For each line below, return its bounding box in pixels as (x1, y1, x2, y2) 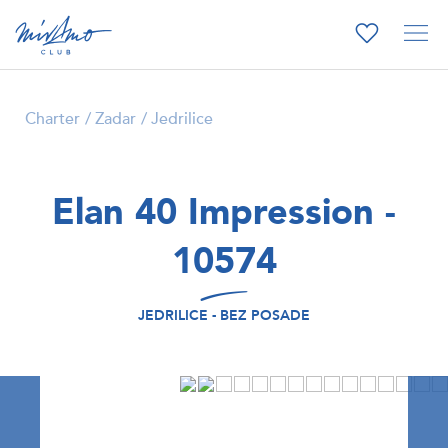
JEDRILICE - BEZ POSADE (138, 306, 310, 325)
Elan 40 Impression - (52, 188, 396, 237)
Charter (25, 108, 80, 130)
